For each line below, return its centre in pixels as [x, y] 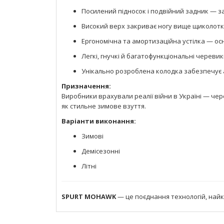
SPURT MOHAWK [89, 196]
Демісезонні [101, 151]
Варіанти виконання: [99, 121]
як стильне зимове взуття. [104, 106]
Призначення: [86, 86]
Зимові [92, 136]
